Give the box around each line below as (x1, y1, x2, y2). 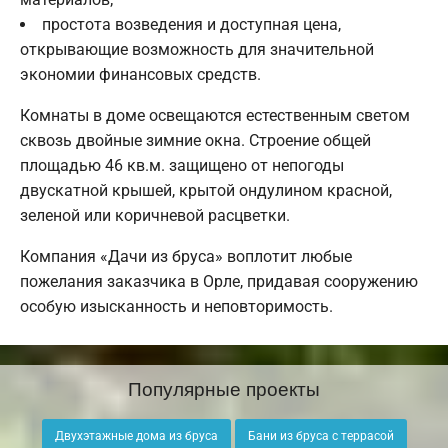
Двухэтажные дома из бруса (54, 429, 218, 444)
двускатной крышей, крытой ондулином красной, (20, 181, 392, 201)
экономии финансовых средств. (20, 65, 261, 85)
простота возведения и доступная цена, (42, 15, 341, 35)
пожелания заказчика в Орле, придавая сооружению (20, 272, 418, 292)
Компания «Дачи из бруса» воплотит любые (20, 247, 352, 267)
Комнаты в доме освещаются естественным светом (20, 106, 410, 126)
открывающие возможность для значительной (20, 40, 374, 60)
